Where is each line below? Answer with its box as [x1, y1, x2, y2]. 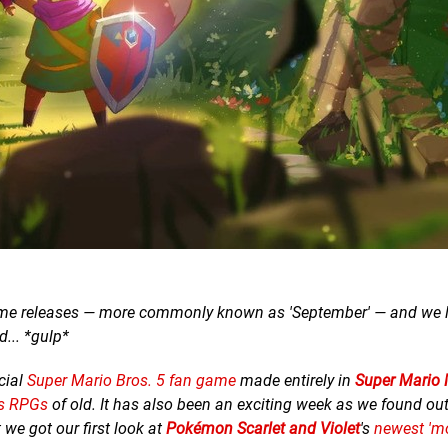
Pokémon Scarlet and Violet [166, 418, 360, 438]
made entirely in [236, 370, 355, 390]
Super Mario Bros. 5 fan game [27, 370, 236, 390]
